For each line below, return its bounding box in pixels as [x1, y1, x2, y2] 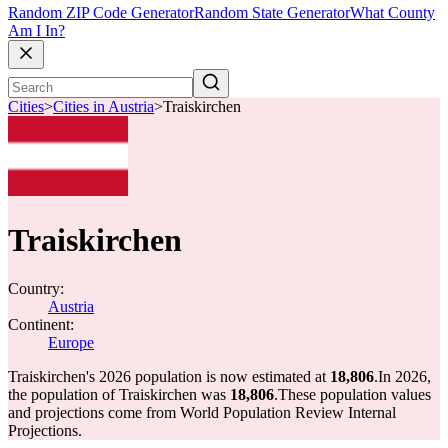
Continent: [8, 316, 74, 333]
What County [350, 4, 435, 22]
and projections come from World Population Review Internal [8, 404, 396, 421]
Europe [48, 334, 94, 351]
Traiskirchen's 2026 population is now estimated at [8, 368, 330, 385]
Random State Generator [194, 4, 350, 22]
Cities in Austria [53, 98, 154, 116]
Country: [8, 280, 64, 297]
